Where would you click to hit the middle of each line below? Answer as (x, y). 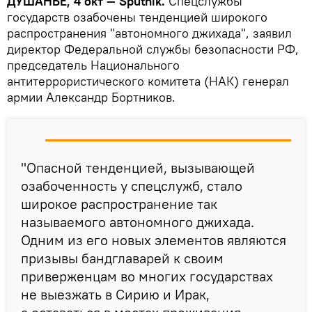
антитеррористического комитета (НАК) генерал (148, 81)
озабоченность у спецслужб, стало (132, 185)
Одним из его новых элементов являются (154, 240)
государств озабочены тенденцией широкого (137, 17)
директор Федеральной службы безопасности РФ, (153, 49)
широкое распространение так (119, 203)
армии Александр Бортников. (91, 97)
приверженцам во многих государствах (147, 276)
